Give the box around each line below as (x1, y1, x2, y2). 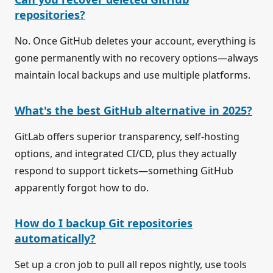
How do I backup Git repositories (15, 216, 193, 231)
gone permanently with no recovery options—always (15, 51, 258, 65)
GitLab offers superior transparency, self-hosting (15, 130, 239, 144)
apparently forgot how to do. (15, 181, 149, 195)
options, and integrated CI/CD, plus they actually (15, 147, 236, 161)
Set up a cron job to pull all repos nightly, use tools (15, 258, 247, 272)
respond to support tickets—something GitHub (15, 164, 233, 178)
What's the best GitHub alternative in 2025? (15, 103, 252, 118)
